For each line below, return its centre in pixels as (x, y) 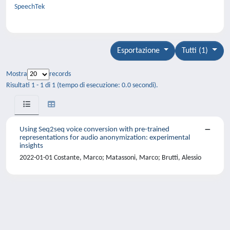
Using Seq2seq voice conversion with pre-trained (94, 130)
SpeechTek (31, 7)
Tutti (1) (196, 51)
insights (31, 146)
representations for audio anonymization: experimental (105, 138)
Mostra (17, 74)
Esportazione (139, 51)
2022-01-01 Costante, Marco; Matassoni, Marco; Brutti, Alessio (110, 158)
